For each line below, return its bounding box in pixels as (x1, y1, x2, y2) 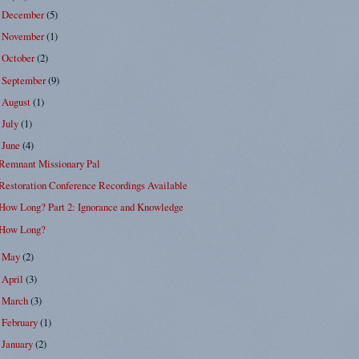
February (2, 315, 41, 330)
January (2, 337, 36, 352)
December (2, 6, 47, 22)
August (2, 94, 34, 109)
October (2, 50, 38, 66)
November (2, 29, 47, 44)
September (2, 72, 49, 87)
